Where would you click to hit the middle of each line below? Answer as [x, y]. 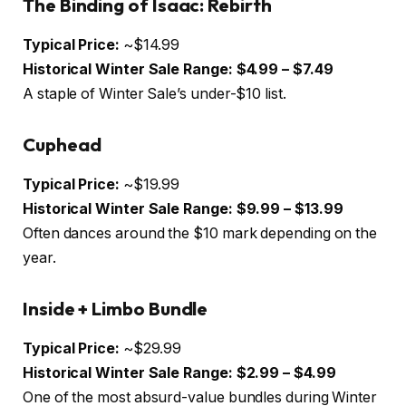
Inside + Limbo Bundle [116, 308]
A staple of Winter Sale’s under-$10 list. [155, 94]
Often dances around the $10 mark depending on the [200, 234]
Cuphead [62, 144]
